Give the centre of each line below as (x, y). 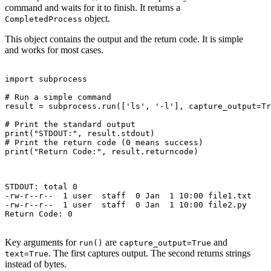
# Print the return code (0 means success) (104, 143)
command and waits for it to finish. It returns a (93, 8)
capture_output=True (165, 243)
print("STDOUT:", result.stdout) (80, 134)
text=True (27, 254)
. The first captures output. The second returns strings (149, 253)
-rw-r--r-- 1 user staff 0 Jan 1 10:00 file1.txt (128, 196)
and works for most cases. (54, 50)
